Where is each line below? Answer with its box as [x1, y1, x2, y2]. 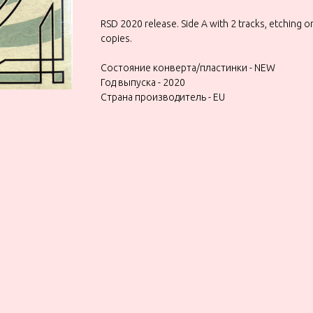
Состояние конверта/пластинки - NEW [101, 61, 275, 73]
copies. [101, 32, 132, 44]
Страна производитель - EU [101, 91, 225, 103]
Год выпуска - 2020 [101, 76, 185, 88]
